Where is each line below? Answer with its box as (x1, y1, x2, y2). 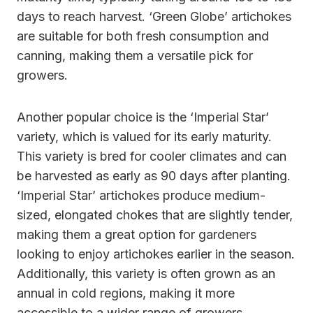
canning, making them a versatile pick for (17, 48, 253, 64)
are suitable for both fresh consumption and (17, 29, 269, 44)
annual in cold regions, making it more (17, 286, 235, 301)
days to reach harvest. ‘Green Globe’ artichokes (17, 9, 291, 24)
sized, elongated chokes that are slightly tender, (17, 208, 293, 223)
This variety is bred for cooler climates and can (17, 149, 286, 164)
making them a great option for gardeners (17, 227, 256, 242)
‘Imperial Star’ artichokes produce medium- (17, 188, 265, 203)
